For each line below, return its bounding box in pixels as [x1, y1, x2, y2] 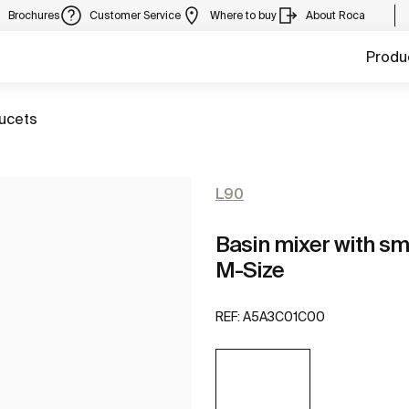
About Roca [306, 9, 365, 21]
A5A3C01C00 [243, 309, 325, 325]
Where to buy [210, 9, 277, 21]
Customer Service [89, 9, 181, 21]
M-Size [215, 257, 284, 282]
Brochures [8, 9, 60, 21]
